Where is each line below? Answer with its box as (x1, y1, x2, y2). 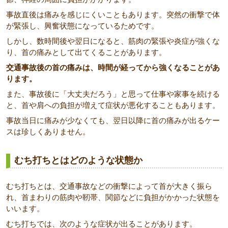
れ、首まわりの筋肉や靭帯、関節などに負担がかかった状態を (6, 193, 220, 202)
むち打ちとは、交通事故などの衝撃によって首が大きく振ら (6, 182, 212, 190)
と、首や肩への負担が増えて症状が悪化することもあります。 (6, 101, 220, 109)
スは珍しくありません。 (6, 127, 90, 136)
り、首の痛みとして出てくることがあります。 (6, 48, 166, 56)
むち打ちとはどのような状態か (14, 155, 142, 165)
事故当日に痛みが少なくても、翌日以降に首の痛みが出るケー (6, 116, 220, 125)
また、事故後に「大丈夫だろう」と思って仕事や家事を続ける (6, 90, 220, 98)
